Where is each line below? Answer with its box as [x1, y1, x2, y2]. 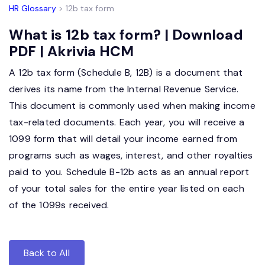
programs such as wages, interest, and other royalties [9, 149, 253, 162]
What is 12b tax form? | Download [9, 25, 243, 44]
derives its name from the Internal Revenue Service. [9, 83, 239, 96]
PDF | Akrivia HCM [9, 42, 134, 61]
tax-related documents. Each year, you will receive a [9, 116, 245, 129]
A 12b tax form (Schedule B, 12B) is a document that [9, 66, 243, 79]
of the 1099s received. [9, 199, 109, 212]
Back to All [24, 247, 70, 260]
